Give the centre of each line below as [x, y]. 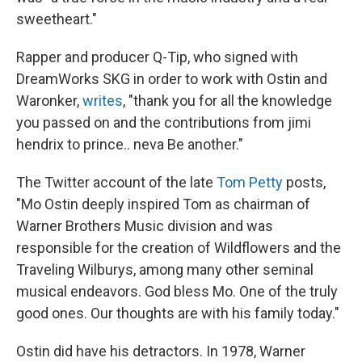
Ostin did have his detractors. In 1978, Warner [161, 351]
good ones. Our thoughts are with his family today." [178, 314]
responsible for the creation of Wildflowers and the [179, 248]
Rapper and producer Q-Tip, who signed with [157, 57]
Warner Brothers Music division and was [145, 226]
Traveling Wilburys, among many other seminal [165, 270]
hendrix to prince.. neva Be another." [130, 145]
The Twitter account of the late [116, 183]
